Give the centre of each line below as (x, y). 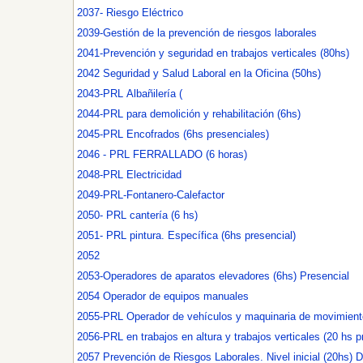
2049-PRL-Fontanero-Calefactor (151, 195)
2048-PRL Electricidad (154, 175)
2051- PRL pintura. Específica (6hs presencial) (186, 235)
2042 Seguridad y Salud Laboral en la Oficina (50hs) (199, 73)
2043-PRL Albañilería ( (130, 94)
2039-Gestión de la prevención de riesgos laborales (197, 33)
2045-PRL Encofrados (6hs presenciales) (173, 134)
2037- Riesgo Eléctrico (130, 13)
